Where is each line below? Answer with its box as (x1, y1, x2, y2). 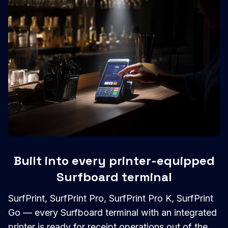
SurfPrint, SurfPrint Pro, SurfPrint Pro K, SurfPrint (8, 193, 213, 204)
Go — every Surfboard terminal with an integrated (8, 207, 217, 218)
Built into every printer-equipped (13, 153, 215, 169)
